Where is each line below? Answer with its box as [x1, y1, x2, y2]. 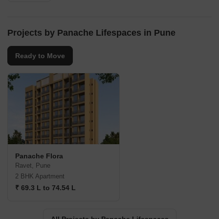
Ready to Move [15, 52, 65, 60]
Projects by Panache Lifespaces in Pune [7, 28, 175, 38]
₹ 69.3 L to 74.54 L [15, 184, 76, 192]
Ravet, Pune [15, 162, 50, 170]
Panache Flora [15, 152, 63, 160]
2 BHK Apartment [15, 173, 65, 180]
